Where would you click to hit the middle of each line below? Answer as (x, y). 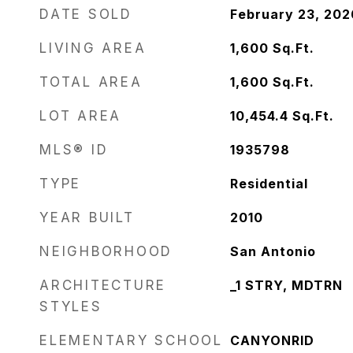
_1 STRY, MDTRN (286, 285)
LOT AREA (80, 116)
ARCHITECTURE (103, 285)
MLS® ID (74, 150)
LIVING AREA (93, 48)
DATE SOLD (86, 14)
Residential (269, 184)
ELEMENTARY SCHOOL (131, 340)
